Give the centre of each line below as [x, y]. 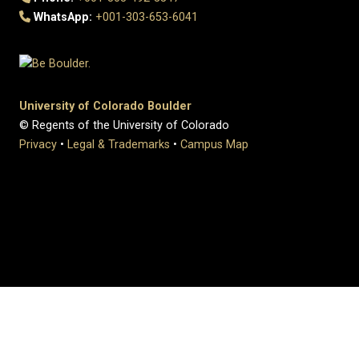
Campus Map [214, 144]
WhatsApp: [62, 17]
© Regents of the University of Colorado [124, 125]
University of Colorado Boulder [105, 106]
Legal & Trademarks [119, 144]
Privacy [38, 144]
